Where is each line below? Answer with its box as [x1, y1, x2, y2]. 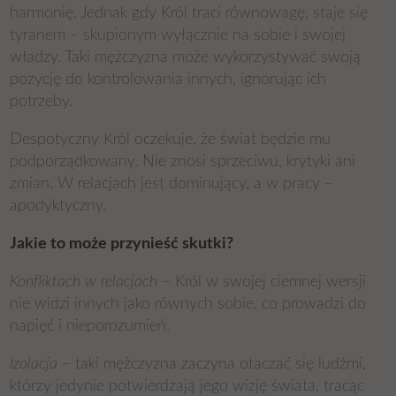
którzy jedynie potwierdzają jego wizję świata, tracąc [10, 378, 365, 394]
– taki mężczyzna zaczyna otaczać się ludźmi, [57, 356, 367, 372]
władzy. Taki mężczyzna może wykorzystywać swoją [10, 49, 362, 65]
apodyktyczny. [10, 198, 107, 214]
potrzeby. [10, 94, 73, 110]
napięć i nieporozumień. [10, 318, 171, 334]
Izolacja [10, 356, 58, 372]
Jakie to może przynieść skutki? [10, 236, 234, 252]
